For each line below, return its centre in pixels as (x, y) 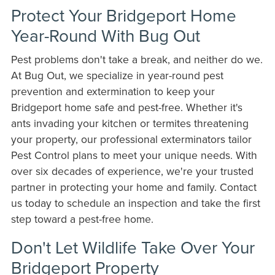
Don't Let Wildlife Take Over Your (133, 247)
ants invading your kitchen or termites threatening (130, 123)
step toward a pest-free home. (82, 219)
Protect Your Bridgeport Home (123, 15)
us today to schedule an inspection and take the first (135, 203)
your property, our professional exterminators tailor (131, 139)
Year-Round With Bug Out (105, 36)
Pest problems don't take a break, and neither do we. (137, 60)
